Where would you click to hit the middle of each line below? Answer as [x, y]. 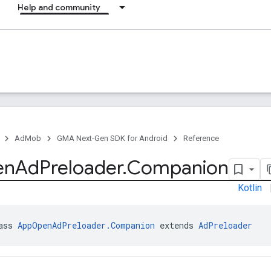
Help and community [59, 7]
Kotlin [250, 188]
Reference [201, 138]
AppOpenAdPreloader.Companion [86, 225]
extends [177, 225]
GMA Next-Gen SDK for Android [112, 138]
